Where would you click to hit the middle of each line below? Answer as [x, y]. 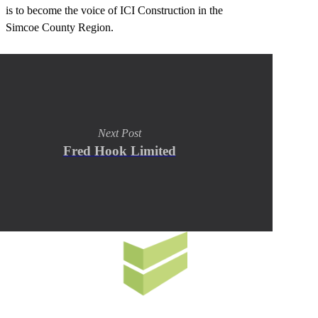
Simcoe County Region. [60, 27]
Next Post [119, 133]
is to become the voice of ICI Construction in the [114, 10]
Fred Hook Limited [119, 150]
